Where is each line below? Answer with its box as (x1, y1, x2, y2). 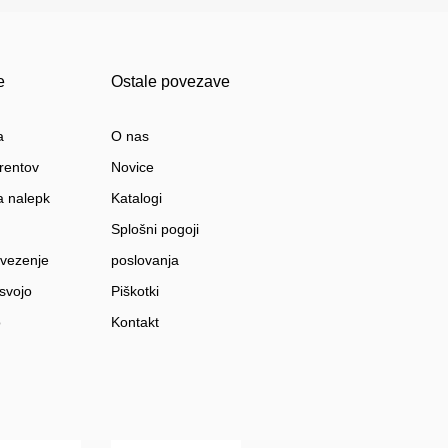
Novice (110, 159, 154, 176)
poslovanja (110, 252, 179, 269)
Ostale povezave (110, 73, 230, 91)
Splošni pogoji (110, 221, 199, 238)
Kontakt (110, 314, 159, 331)
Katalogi (110, 190, 162, 207)
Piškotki (110, 283, 159, 300)
